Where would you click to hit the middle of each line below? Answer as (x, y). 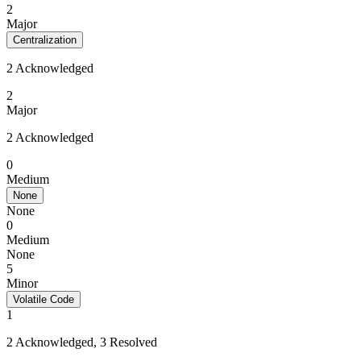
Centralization (45, 40)
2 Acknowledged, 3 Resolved (82, 342)
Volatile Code (44, 299)
